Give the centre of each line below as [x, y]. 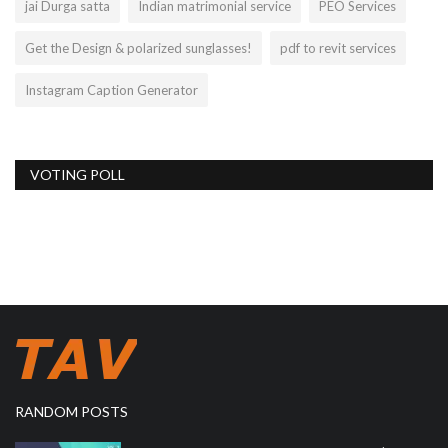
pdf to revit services [338, 47]
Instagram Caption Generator [111, 89]
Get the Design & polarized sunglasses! [138, 47]
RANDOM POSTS [71, 411]
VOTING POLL [77, 174]
